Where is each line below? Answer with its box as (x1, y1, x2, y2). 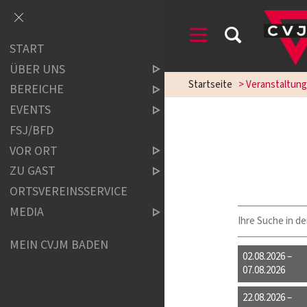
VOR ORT (10, 142, 58, 160)
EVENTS (10, 101, 51, 119)
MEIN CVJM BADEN (10, 236, 109, 254)
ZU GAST (10, 162, 56, 180)
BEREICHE (10, 81, 64, 99)
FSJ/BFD (10, 121, 54, 139)
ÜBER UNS (10, 60, 66, 78)
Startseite (188, 77, 232, 92)
